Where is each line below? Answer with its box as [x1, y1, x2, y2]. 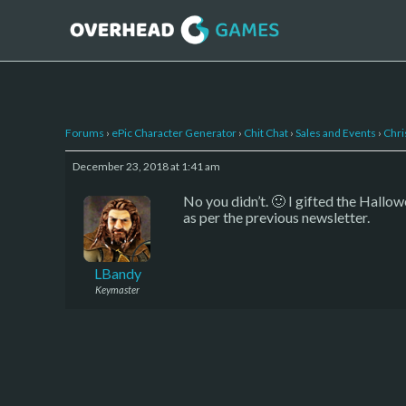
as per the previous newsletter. [183, 208, 370, 226]
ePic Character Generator [111, 125, 237, 140]
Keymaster [95, 283, 140, 295]
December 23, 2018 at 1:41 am [72, 159, 220, 173]
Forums [65, 125, 104, 140]
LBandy [93, 264, 141, 282]
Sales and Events [295, 125, 376, 140]
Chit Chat [244, 125, 288, 140]
